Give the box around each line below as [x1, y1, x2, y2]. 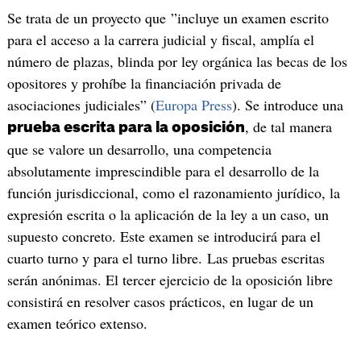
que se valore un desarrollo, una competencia [6, 139, 272, 159]
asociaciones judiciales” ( [6, 94, 156, 114]
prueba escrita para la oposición [6, 119, 245, 135]
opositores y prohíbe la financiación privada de [6, 73, 281, 93]
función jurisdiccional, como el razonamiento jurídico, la [6, 182, 340, 202]
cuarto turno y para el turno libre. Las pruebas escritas [6, 247, 325, 268]
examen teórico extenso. [6, 313, 147, 333]
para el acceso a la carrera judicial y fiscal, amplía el [6, 29, 314, 49]
